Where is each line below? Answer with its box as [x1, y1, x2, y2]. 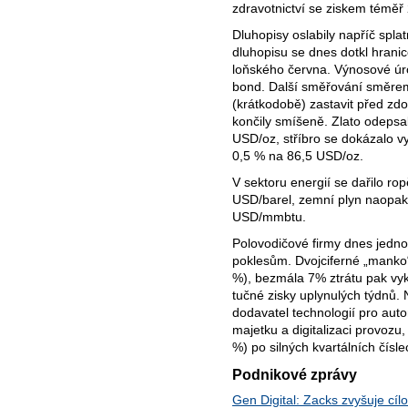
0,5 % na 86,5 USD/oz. [232, 148, 363, 164]
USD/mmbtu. [232, 209, 306, 224]
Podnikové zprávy [232, 366, 357, 383]
